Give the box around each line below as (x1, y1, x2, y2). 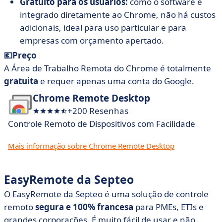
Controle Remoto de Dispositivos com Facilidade (8, 118, 195, 129)
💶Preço (4, 50, 37, 61)
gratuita (4, 75, 38, 87)
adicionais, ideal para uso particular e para (20, 22, 186, 33)
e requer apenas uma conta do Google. (38, 75, 194, 87)
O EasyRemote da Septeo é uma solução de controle (4, 188, 209, 200)
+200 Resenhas (67, 105, 128, 116)
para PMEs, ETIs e (133, 201, 204, 213)
